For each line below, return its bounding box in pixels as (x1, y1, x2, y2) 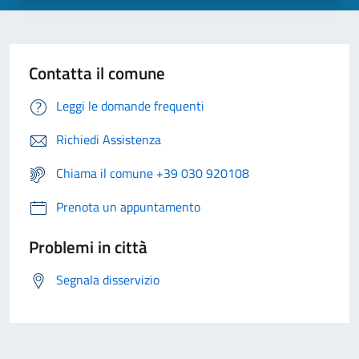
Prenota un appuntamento (56, 197, 200, 217)
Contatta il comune (29, 60, 165, 87)
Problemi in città (29, 234, 147, 260)
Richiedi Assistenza (56, 130, 161, 150)
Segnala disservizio (56, 270, 159, 290)
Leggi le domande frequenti (56, 96, 204, 116)
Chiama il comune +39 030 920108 (56, 163, 249, 184)
